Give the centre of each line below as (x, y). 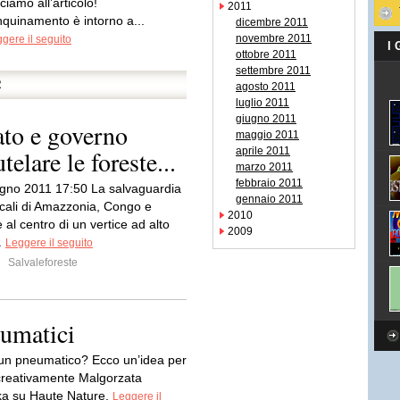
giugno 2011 (266, 119)
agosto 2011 (266, 87)
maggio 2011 (267, 135)
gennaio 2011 (269, 199)
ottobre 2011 (266, 54)
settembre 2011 (273, 71)
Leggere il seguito (49, 243)
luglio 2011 (262, 103)
